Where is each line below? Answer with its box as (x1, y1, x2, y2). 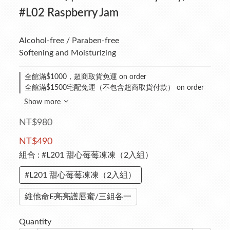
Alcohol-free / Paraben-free (19, 36, 119, 45)
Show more (24, 99, 61, 106)
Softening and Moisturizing (19, 49, 116, 57)
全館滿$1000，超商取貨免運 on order (25, 73, 146, 81)
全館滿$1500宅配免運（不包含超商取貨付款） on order (25, 84, 204, 91)
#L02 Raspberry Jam (19, 7, 119, 18)
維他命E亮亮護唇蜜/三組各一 (25, 193, 131, 201)
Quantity (19, 218, 51, 226)
